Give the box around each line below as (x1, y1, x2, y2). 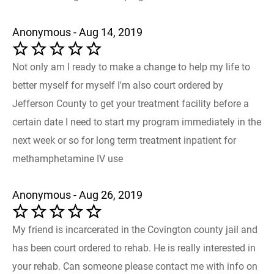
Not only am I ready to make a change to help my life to (12, 61, 250, 73)
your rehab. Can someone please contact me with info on (12, 260, 257, 272)
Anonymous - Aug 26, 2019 (12, 188, 143, 201)
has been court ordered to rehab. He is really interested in (12, 242, 256, 254)
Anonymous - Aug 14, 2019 (12, 25, 143, 39)
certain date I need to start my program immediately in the (12, 116, 261, 128)
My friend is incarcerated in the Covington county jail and (12, 223, 257, 235)
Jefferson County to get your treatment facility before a (12, 97, 249, 109)
